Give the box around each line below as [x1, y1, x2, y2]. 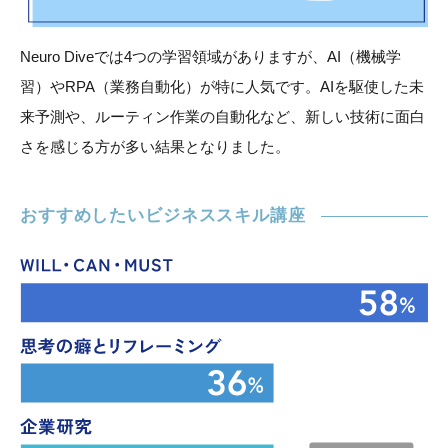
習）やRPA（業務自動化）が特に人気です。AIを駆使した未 [20, 78, 424, 96]
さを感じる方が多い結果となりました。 [20, 138, 290, 156]
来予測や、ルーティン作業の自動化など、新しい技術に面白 [20, 108, 425, 126]
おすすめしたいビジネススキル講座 [20, 206, 306, 226]
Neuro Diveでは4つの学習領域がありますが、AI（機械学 [20, 48, 401, 66]
